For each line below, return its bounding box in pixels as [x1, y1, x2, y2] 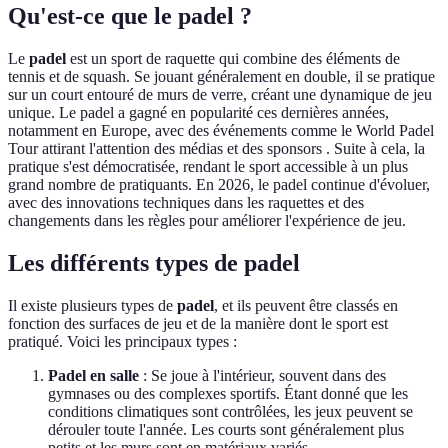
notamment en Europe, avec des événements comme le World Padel [8, 122, 434, 140]
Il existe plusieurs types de [8, 297, 177, 315]
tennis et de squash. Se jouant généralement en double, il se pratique [8, 68, 435, 86]
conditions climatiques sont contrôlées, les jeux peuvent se [48, 403, 413, 421]
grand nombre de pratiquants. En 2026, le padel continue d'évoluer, [8, 176, 430, 194]
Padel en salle [48, 367, 139, 385]
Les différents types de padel [8, 250, 300, 277]
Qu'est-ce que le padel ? [8, 3, 252, 30]
